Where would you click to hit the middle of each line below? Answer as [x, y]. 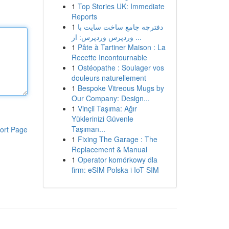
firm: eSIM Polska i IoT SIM [115, 170]
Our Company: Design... [110, 98]
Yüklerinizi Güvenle [102, 119]
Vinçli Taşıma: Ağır [107, 108]
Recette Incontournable [109, 57]
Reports [84, 16]
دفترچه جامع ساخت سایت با [120, 27]
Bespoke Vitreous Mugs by [121, 88]
